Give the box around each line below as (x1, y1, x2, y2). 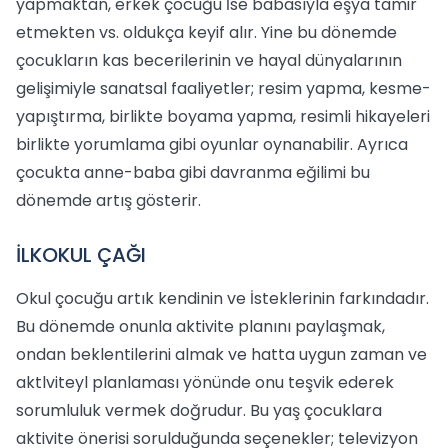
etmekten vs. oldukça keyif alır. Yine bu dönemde (16, 21, 397, 44)
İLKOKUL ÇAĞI (16, 241, 146, 269)
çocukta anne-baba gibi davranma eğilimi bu (16, 161, 370, 184)
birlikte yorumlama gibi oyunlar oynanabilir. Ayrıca (16, 133, 408, 156)
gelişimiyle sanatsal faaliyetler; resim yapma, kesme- (16, 77, 431, 100)
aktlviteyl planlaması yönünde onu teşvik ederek (16, 371, 394, 394)
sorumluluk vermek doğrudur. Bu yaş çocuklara (16, 399, 382, 422)
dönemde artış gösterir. (16, 189, 201, 212)
